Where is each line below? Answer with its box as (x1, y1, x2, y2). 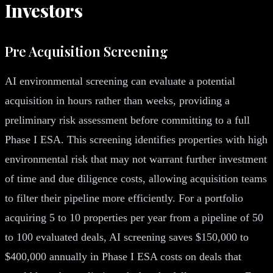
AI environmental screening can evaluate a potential (5, 74, 235, 87)
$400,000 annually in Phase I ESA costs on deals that (5, 250, 241, 263)
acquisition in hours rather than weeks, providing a (5, 94, 230, 107)
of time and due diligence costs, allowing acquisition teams (5, 172, 267, 185)
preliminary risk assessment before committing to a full (5, 113, 250, 126)
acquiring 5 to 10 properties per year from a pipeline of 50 (5, 211, 263, 224)
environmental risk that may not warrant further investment (5, 152, 267, 165)
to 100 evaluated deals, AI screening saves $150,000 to (5, 230, 249, 243)
